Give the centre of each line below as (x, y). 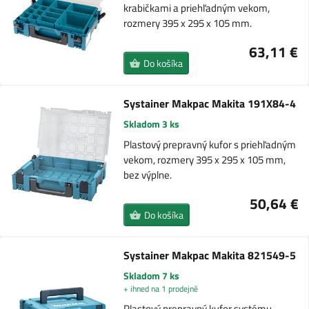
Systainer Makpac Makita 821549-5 (209, 256)
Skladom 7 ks (151, 276)
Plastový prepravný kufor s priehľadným (210, 145)
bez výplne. (148, 175)
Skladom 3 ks (152, 124)
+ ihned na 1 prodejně (160, 289)
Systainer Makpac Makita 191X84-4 (210, 104)
